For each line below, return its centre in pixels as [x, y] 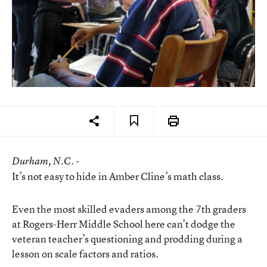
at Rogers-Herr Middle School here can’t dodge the [124, 223]
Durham [30, 161]
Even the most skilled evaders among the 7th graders [129, 209]
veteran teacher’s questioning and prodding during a [127, 238]
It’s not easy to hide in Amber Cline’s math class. [118, 176]
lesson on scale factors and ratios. [85, 253]
